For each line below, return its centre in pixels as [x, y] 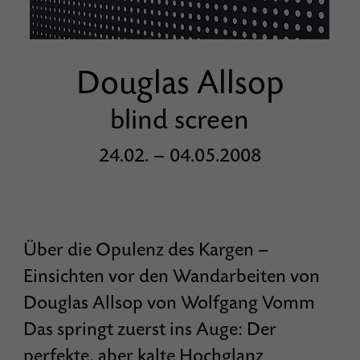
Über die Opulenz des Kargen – [147, 250]
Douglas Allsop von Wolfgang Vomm [170, 303]
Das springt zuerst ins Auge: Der [150, 329]
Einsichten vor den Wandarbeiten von [172, 276]
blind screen [180, 121]
